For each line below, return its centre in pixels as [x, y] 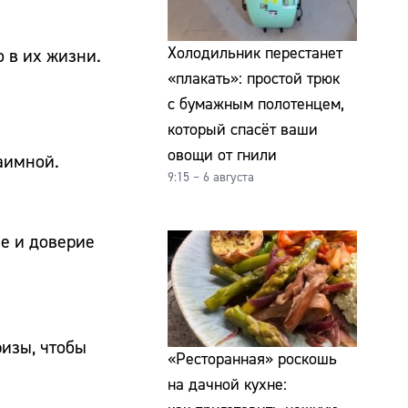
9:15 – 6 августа [211, 178]
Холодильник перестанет [255, 54]
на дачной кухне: [227, 384]
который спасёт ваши [243, 130]
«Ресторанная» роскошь [252, 359]
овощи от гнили [222, 156]
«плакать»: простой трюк [254, 79]
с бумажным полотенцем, [256, 105]
